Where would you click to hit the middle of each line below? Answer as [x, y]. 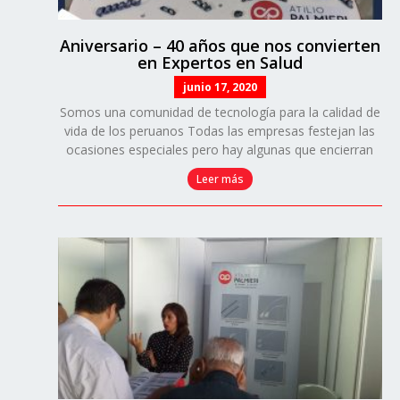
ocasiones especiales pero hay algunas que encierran [220, 149]
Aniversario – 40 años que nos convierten [220, 45]
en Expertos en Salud [220, 62]
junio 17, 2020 [220, 87]
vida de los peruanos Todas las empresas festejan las [220, 130]
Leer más [220, 179]
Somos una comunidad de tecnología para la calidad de [220, 112]
